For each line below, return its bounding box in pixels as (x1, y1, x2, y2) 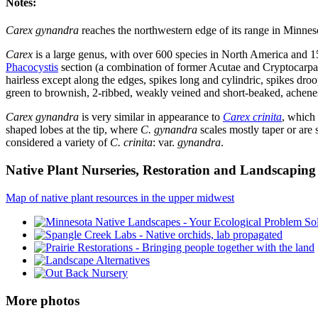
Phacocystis (6, 61, 58, 74)
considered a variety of (6, 136, 110, 149)
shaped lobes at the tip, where (6, 124, 141, 136)
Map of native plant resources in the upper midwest (6, 191, 234, 204)
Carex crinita (223, 111, 282, 124)
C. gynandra (141, 124, 197, 136)
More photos (6, 292, 79, 308)
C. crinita (110, 136, 153, 149)
